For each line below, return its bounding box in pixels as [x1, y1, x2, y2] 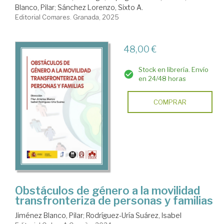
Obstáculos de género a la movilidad [15, 183, 200, 197]
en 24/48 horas [138, 74, 186, 82]
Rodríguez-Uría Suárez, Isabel [86, 210, 181, 219]
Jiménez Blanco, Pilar [15, 210, 83, 219]
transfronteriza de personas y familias [15, 193, 213, 207]
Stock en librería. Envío [138, 65, 208, 73]
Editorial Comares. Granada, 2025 [15, 12, 119, 21]
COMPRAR [153, 97, 186, 106]
